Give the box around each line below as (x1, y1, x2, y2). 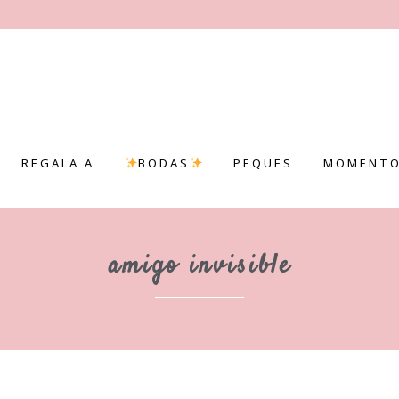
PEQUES (233, 155, 293, 171)
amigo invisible (108, 248, 291, 284)
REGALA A (21, 155, 95, 171)
